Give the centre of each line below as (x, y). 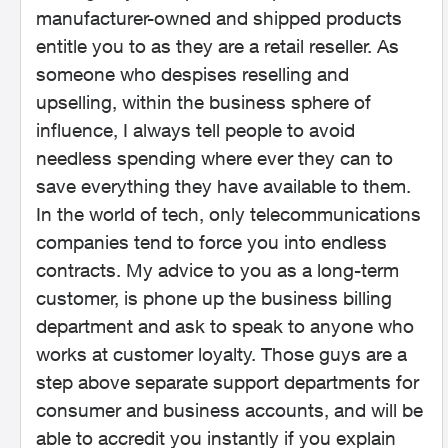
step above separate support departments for (227, 382)
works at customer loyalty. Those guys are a (221, 354)
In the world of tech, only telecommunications (228, 214)
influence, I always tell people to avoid (195, 130)
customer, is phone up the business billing (214, 298)
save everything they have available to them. (223, 186)
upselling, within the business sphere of (203, 102)
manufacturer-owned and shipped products (219, 18)
